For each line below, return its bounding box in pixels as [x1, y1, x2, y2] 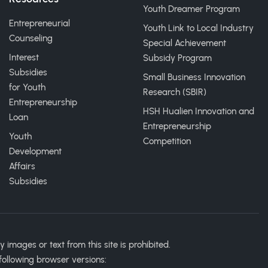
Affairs [9, 161, 35, 172]
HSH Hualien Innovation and [143, 106, 254, 117]
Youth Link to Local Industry [143, 23, 254, 33]
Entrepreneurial [9, 18, 70, 29]
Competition [143, 136, 191, 147]
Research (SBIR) [143, 87, 206, 98]
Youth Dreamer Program [143, 4, 240, 14]
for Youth [9, 82, 45, 93]
